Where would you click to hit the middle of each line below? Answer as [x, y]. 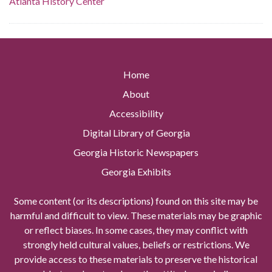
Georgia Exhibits [136, 172]
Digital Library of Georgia [136, 133]
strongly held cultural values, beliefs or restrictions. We [136, 245]
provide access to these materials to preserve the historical [136, 259]
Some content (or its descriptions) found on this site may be [136, 201]
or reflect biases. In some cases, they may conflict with [136, 230]
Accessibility [136, 114]
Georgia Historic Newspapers [136, 152]
